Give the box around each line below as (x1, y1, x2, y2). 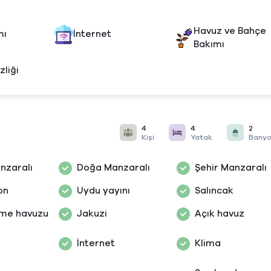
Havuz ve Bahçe (193, 27, 266, 36)
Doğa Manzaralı (76, 163, 150, 172)
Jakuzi (76, 209, 107, 218)
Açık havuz (194, 209, 244, 218)
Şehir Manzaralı (194, 163, 267, 172)
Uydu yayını (76, 186, 130, 195)
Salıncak (194, 186, 233, 195)
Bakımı (193, 40, 224, 49)
